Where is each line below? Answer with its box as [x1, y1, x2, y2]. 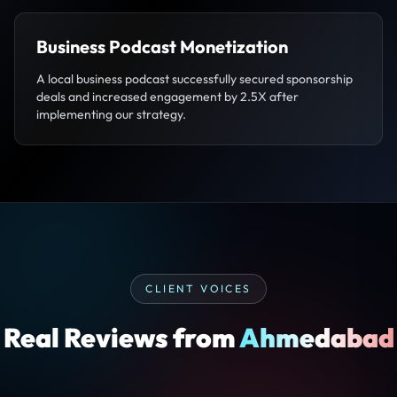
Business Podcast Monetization [36, 35, 288, 58]
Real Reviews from [3, 321, 239, 354]
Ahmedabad [238, 321, 394, 354]
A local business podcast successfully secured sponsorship [36, 71, 353, 87]
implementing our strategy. [36, 106, 186, 122]
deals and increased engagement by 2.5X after [36, 89, 299, 105]
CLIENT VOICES [145, 282, 252, 295]
